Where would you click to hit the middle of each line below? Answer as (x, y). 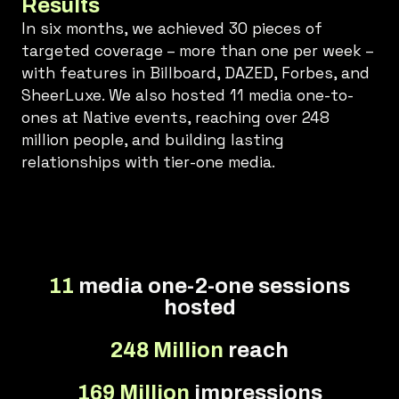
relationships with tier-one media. (148, 162)
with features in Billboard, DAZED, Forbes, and (195, 73)
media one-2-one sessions (212, 285)
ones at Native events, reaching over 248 (175, 117)
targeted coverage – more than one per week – (197, 50)
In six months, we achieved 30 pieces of (172, 28)
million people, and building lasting (153, 139)
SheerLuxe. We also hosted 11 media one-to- (187, 95)
